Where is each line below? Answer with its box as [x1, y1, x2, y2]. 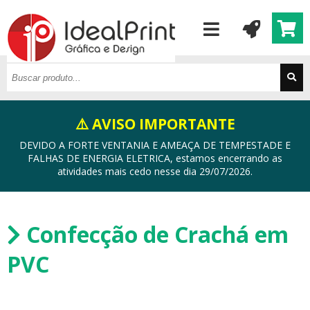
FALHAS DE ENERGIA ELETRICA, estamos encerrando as [28, 152, 282, 165]
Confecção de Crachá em [21, 219, 289, 249]
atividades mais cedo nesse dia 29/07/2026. [57, 165, 253, 178]
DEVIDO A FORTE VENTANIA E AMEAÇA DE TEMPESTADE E [19, 138, 291, 152]
